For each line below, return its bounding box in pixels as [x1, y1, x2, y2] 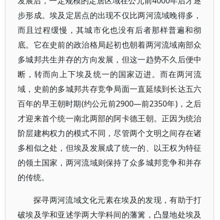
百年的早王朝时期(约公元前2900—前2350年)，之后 [18, 98, 202, 109]
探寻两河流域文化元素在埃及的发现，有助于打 [33, 194, 202, 205]
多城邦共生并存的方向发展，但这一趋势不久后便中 [18, 54, 202, 65]
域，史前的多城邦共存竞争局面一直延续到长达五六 [18, 83, 202, 94]
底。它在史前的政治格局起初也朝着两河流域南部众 [18, 39, 202, 50]
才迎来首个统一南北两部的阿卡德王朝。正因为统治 [18, 113, 202, 124]
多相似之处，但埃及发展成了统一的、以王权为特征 [18, 142, 202, 153]
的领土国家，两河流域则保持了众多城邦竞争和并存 [18, 157, 202, 168]
